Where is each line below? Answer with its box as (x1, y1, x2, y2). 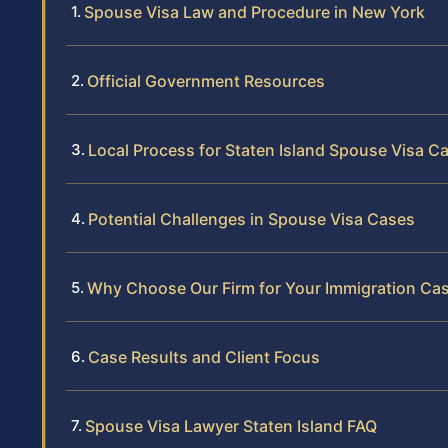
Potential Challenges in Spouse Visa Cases (88, 209, 415, 230)
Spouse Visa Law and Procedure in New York (84, 2, 425, 23)
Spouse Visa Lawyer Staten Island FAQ (85, 416, 377, 437)
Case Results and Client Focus (88, 347, 320, 368)
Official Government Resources (87, 71, 325, 92)
